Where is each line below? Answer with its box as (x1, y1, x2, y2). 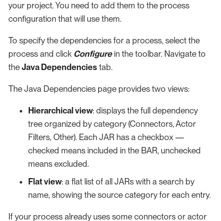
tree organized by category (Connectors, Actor (28, 119, 196, 129)
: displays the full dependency (93, 106, 198, 116)
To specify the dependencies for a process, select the (8, 36, 200, 46)
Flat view (28, 176, 62, 186)
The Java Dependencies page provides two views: (8, 84, 189, 94)
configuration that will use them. (8, 14, 121, 24)
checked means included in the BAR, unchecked (28, 146, 201, 156)
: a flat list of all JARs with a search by (62, 176, 194, 186)
